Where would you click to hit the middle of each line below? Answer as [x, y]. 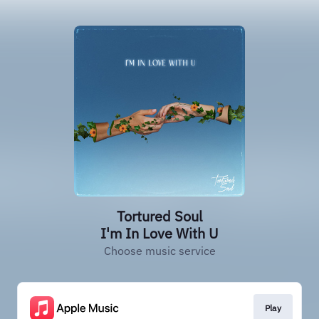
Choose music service [159, 251]
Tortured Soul [159, 216]
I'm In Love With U [159, 233]
